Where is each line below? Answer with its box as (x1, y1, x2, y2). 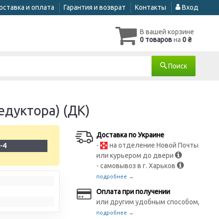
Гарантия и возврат (64, 3, 126, 11)
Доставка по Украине (96, 131, 165, 139)
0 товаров (140, 36, 172, 44)
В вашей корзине (140, 28, 194, 36)
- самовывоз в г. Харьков (96, 162, 177, 170)
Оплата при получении (96, 188, 171, 196)
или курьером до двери (96, 152, 175, 159)
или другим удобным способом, (96, 198, 200, 206)
